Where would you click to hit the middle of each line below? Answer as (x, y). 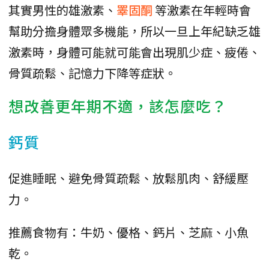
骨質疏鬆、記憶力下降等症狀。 (92, 73)
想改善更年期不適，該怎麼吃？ (118, 105)
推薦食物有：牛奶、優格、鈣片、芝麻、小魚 (128, 232)
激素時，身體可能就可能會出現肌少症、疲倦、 (134, 52)
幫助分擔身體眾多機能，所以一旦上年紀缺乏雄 (134, 31)
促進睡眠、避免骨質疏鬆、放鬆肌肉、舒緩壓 (128, 178)
